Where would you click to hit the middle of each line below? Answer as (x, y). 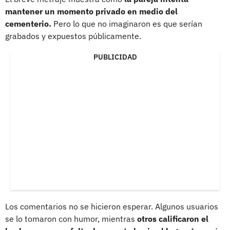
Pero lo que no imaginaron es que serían (127, 23)
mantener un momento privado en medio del (91, 11)
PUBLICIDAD (115, 57)
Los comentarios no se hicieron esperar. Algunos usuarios (112, 206)
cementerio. (28, 23)
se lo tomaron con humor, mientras (71, 218)
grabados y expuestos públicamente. (73, 36)
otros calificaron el (173, 218)
